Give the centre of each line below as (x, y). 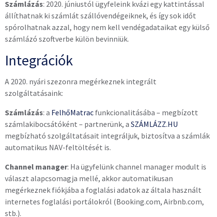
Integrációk (39, 60)
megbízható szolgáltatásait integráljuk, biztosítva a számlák (107, 136)
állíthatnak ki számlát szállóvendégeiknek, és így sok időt (101, 15)
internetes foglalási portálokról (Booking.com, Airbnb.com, (104, 201)
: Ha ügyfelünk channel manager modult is (137, 167)
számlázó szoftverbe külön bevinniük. (67, 39)
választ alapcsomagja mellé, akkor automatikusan (89, 178)
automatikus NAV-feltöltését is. (58, 147)
